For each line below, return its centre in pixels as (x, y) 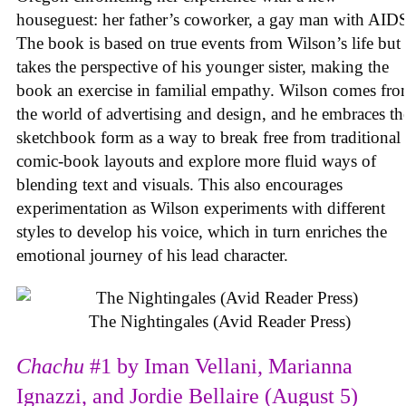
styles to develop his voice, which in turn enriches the (202, 232)
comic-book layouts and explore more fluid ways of (196, 161)
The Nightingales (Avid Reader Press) (219, 321)
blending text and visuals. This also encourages (179, 185)
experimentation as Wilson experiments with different (201, 208)
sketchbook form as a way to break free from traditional (208, 138)
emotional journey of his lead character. (155, 256)
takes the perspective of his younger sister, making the (203, 67)
